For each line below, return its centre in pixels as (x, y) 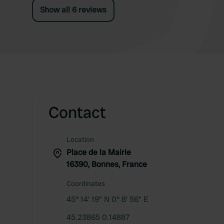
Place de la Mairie (99, 152)
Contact (77, 112)
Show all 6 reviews (73, 10)
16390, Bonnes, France (107, 164)
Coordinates (86, 183)
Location (80, 139)
